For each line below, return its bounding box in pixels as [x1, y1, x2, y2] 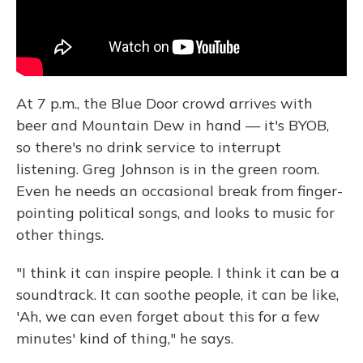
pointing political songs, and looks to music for [16, 203, 335, 222]
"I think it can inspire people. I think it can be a [16, 263, 340, 282]
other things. [16, 224, 104, 244]
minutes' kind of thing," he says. [16, 328, 233, 348]
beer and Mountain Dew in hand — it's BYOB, [16, 115, 329, 135]
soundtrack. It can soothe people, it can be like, [16, 284, 339, 304]
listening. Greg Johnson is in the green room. [16, 159, 319, 178]
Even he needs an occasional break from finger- [16, 181, 343, 200]
